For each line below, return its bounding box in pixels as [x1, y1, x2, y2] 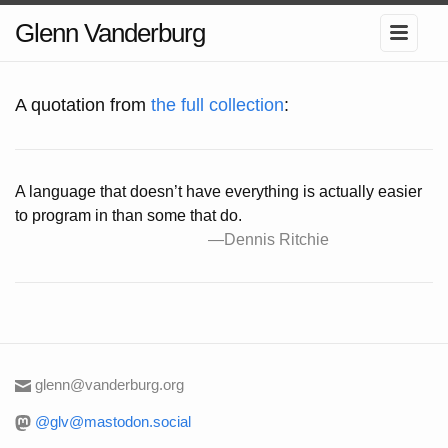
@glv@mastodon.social [35, 413, 191, 430]
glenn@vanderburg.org [35, 376, 184, 393]
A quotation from [15, 95, 151, 115]
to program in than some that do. [15, 207, 242, 224]
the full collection [151, 95, 284, 115]
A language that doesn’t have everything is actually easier [15, 183, 422, 200]
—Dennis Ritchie [207, 231, 329, 248]
